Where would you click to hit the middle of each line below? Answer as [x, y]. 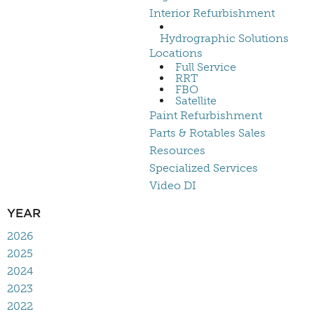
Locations [176, 53]
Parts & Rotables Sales [207, 133]
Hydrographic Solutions [224, 39]
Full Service [206, 67]
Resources [177, 151]
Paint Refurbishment [206, 116]
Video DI [173, 186]
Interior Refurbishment [212, 13]
